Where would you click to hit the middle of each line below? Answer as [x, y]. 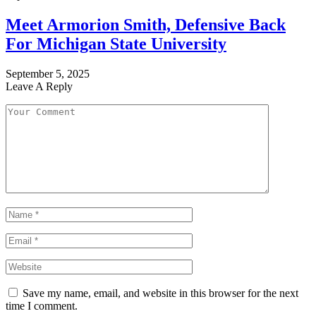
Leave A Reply [39, 86]
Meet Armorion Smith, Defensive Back [146, 24]
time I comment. [42, 305]
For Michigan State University [116, 43]
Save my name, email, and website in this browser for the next [160, 293]
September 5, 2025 [48, 73]
